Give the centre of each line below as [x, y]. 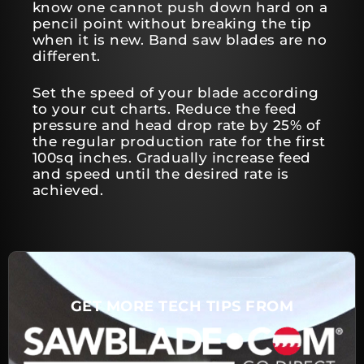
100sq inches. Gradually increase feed [172, 158]
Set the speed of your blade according [176, 93]
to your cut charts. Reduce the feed [165, 109]
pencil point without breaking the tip [172, 24]
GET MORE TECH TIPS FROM [182, 306]
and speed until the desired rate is [161, 174]
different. [67, 56]
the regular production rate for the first [179, 141]
